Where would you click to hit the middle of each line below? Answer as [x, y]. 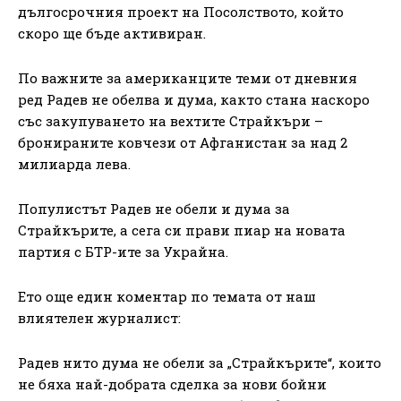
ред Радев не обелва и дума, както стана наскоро [194, 99]
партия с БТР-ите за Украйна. [123, 251]
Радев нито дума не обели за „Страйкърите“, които [200, 362]
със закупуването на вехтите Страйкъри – [171, 120]
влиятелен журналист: [99, 317]
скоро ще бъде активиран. [112, 33]
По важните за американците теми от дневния [188, 77]
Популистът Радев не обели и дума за [154, 208]
